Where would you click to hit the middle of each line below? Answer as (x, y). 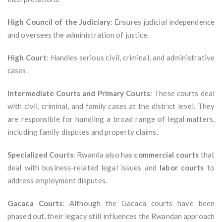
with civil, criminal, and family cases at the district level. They (111, 106)
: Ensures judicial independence (162, 22)
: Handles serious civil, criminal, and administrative (130, 58)
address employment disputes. (57, 181)
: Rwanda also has (104, 155)
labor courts (182, 168)
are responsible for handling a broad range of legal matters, (111, 119)
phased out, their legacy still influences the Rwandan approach (111, 216)
